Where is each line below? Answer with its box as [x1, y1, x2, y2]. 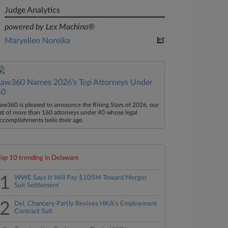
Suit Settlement [14, 182, 60, 189]
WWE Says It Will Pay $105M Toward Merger [14, 175, 148, 181]
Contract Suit [14, 208, 53, 215]
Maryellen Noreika [5, 37, 71, 45]
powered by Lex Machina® [5, 23, 95, 31]
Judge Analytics [5, 6, 61, 14]
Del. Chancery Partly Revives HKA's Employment [14, 201, 158, 207]
